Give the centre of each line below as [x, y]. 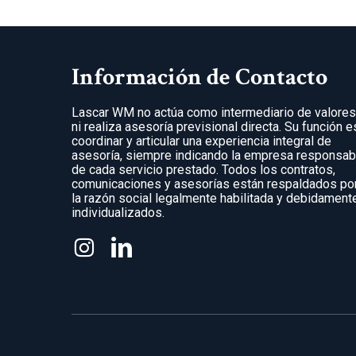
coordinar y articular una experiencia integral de [202, 141]
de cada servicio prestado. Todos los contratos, [204, 170]
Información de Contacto [200, 77]
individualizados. [118, 213]
